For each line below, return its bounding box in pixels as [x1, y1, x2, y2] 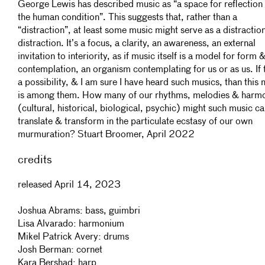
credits [18, 154, 52, 166]
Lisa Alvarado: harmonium [18, 219, 124, 230]
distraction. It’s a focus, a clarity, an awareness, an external [18, 39, 256, 49]
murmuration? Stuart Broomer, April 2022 [18, 130, 195, 140]
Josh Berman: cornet [18, 245, 102, 256]
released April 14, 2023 [18, 180, 121, 190]
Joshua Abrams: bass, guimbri [18, 206, 140, 216]
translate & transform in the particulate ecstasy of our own [18, 117, 253, 127]
